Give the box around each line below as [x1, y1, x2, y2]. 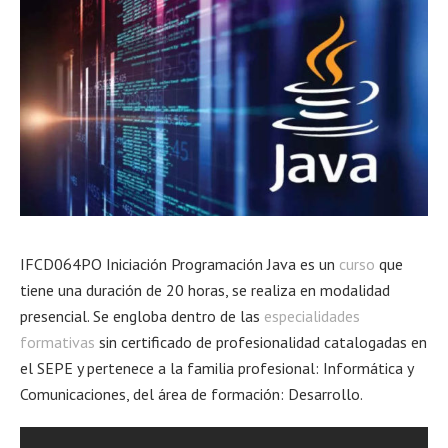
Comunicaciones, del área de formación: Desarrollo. [20, 384, 363, 405]
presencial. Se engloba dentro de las [20, 306, 264, 327]
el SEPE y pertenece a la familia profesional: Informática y [20, 358, 413, 379]
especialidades [264, 306, 360, 327]
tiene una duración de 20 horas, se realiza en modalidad [20, 280, 390, 301]
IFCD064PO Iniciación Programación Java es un [20, 254, 339, 275]
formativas [20, 332, 95, 353]
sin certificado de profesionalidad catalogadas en [95, 332, 427, 353]
